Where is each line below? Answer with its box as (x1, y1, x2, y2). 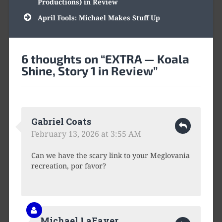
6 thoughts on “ (21, 51, 105, 66)
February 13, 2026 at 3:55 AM (31, 128, 141, 139)
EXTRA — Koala (105, 51, 189, 66)
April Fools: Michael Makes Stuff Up (37, 12, 160, 22)
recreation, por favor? (31, 161, 106, 170)
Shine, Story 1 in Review (21, 63, 153, 78)
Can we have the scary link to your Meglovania (31, 150, 190, 160)
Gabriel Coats (31, 115, 91, 127)
